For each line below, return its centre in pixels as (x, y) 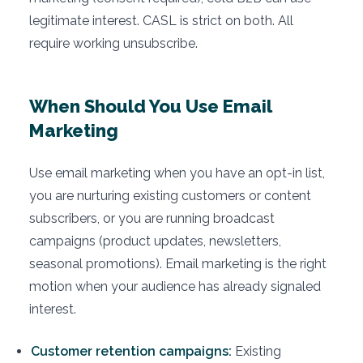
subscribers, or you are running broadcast (152, 218)
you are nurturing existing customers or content (170, 195)
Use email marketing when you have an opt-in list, (177, 173)
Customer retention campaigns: (131, 351)
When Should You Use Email (150, 106)
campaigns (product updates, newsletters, (155, 241)
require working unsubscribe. (113, 43)
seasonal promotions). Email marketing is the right (178, 263)
